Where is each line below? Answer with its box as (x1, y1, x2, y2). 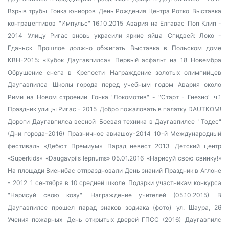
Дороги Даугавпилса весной (8, 118, 96, 125)
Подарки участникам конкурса (128, 179, 222, 187)
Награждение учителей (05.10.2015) (90, 191, 210, 199)
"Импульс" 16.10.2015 (59, 19, 124, 27)
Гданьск (8, 44, 32, 52)
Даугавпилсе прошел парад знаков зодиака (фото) (8, 203, 172, 211)
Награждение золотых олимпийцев (109, 68, 222, 76)
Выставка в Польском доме (130, 44, 222, 52)
